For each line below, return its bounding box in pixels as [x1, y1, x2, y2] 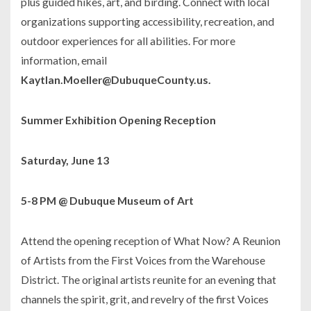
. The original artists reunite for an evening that [57, 273, 276, 287]
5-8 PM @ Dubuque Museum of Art [21, 194, 194, 208]
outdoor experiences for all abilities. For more [21, 34, 235, 48]
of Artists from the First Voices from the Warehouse [21, 253, 265, 267]
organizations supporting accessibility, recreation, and [21, 15, 274, 28]
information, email [21, 53, 107, 67]
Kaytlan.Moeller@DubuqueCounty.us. [21, 73, 211, 87]
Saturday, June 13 [21, 153, 109, 167]
